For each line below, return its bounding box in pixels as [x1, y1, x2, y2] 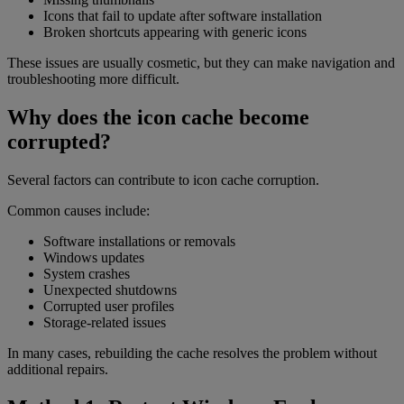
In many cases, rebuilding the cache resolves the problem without [7, 345, 377, 362]
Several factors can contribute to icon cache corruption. [7, 172, 319, 188]
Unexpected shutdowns [43, 282, 177, 298]
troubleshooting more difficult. [7, 71, 179, 87]
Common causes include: [7, 203, 150, 219]
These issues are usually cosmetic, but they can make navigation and [7, 55, 395, 71]
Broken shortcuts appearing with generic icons [43, 24, 307, 41]
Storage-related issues [43, 315, 166, 331]
